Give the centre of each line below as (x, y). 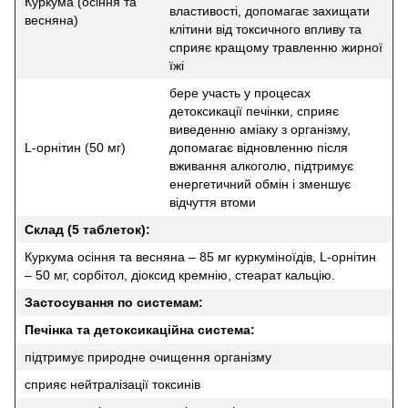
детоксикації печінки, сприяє (254, 111)
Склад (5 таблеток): (87, 229)
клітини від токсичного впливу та (265, 29)
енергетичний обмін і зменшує (260, 184)
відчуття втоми (213, 202)
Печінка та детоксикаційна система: (140, 329)
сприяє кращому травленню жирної (276, 47)
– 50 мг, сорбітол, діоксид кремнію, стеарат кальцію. (180, 275)
